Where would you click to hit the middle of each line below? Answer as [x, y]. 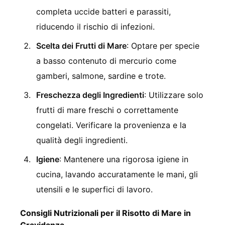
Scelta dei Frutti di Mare [81, 45]
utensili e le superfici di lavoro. [94, 189]
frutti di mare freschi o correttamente [107, 110]
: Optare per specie [163, 45]
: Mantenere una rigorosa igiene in [124, 159]
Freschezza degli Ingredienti [90, 95]
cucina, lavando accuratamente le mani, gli [117, 174]
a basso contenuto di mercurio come [106, 61]
